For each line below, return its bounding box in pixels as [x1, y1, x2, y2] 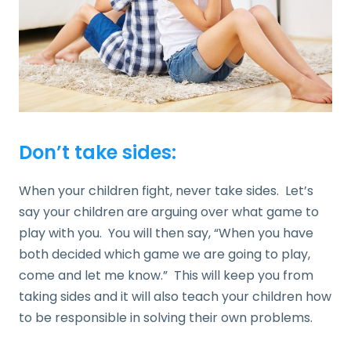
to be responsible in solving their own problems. [19, 308, 313, 327]
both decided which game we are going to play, [19, 244, 310, 263]
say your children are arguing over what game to [19, 202, 319, 221]
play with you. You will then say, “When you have [19, 223, 313, 242]
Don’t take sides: [19, 139, 176, 165]
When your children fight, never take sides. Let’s [19, 181, 313, 200]
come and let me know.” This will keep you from [19, 266, 313, 284]
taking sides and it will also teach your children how [19, 287, 331, 306]
